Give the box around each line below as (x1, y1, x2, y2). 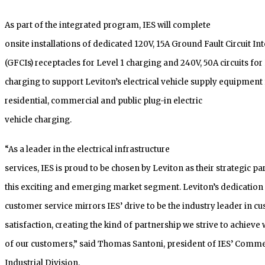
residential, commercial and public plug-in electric (5, 95, 202, 106)
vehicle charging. (5, 114, 72, 125)
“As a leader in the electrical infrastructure (5, 144, 170, 154)
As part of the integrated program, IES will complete (5, 20, 211, 30)
